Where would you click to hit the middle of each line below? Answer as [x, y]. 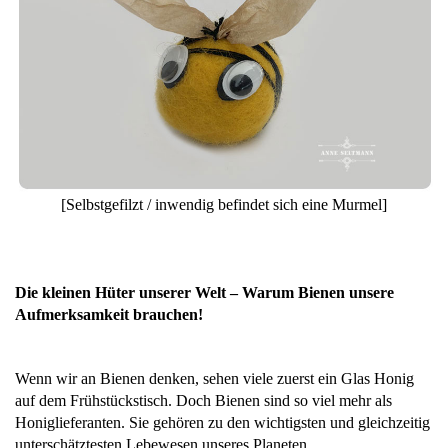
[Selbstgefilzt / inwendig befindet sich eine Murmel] [224, 204]
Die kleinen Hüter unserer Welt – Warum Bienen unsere [204, 292]
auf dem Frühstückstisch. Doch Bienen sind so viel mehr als [203, 400]
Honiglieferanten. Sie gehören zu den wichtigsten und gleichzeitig [222, 422]
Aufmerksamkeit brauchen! [109, 314]
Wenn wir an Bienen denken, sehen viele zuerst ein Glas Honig [214, 378]
